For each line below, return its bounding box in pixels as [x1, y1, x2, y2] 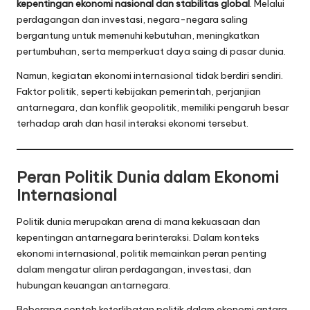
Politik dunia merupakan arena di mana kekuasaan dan [17, 215, 260, 228]
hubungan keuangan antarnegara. [17, 279, 170, 292]
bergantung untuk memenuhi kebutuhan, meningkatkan [17, 28, 259, 42]
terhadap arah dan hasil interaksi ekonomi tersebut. [17, 116, 248, 129]
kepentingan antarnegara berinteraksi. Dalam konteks [17, 231, 259, 244]
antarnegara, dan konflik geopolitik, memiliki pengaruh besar [17, 100, 289, 113]
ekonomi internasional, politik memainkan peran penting [17, 247, 266, 260]
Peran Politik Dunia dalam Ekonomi [17, 167, 279, 187]
